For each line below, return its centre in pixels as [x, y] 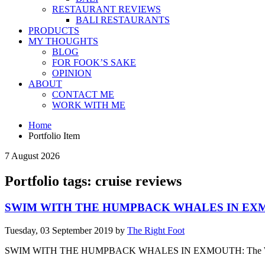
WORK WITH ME [89, 105]
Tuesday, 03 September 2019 [59, 230]
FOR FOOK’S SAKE [94, 63]
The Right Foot [156, 230]
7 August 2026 [32, 156]
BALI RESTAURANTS [123, 20]
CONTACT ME [83, 95]
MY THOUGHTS [63, 41]
